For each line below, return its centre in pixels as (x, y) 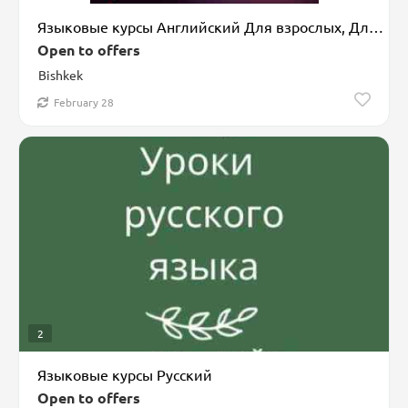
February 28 (84, 102)
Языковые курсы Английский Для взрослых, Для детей (376, 26)
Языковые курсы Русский (125, 374)
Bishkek (61, 74)
